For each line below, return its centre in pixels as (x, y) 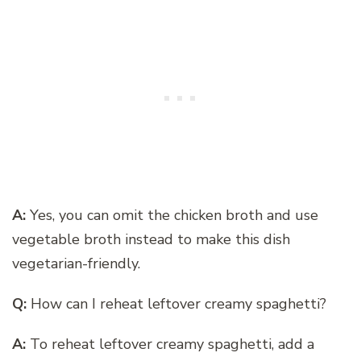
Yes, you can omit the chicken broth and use (172, 215)
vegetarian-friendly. (76, 263)
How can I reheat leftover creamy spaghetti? (176, 303)
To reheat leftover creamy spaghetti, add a (170, 344)
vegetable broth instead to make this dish (151, 239)
